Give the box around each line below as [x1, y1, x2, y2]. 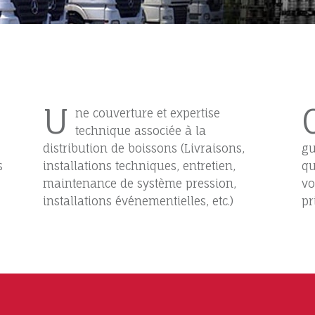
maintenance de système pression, [43, 176, 237, 191]
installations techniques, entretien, [43, 159, 236, 174]
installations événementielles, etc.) [43, 194, 234, 209]
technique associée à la [75, 124, 207, 139]
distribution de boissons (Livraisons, [43, 141, 245, 156]
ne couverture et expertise [75, 106, 221, 121]
